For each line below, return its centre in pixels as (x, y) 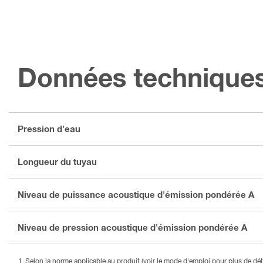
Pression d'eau (49, 129)
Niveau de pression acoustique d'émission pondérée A (132, 227)
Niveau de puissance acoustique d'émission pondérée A (136, 195)
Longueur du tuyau (57, 162)
